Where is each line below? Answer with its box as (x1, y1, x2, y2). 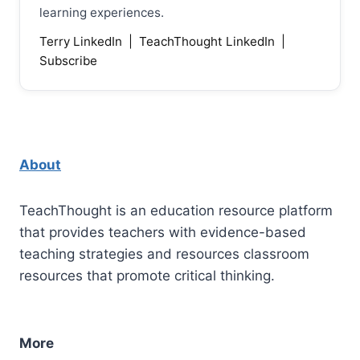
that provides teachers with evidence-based (19, 223, 306, 240)
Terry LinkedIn (39, 33, 125, 49)
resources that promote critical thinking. (19, 267, 275, 284)
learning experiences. (39, 4, 164, 20)
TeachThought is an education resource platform (19, 202, 333, 219)
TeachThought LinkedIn (139, 33, 278, 49)
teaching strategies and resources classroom (19, 245, 309, 262)
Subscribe (39, 52, 97, 68)
